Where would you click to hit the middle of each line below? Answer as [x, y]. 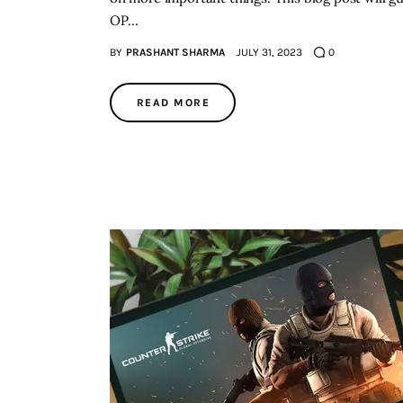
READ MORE [173, 103]
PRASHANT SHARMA [175, 53]
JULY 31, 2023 [269, 53]
